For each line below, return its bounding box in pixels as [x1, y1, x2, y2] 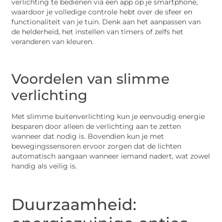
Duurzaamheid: [11, 194, 137, 214]
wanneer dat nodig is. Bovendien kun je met [11, 132, 165, 140]
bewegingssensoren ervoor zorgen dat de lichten [11, 142, 182, 150]
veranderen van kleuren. [11, 37, 94, 46]
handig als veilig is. [11, 162, 77, 170]
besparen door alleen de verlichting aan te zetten [11, 122, 181, 130]
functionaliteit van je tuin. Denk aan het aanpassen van [11, 17, 201, 26]
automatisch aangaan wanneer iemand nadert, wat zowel [11, 152, 211, 160]
